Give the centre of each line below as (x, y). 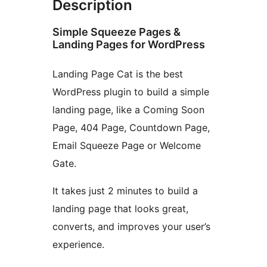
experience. (78, 245)
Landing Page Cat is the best (118, 74)
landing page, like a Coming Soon (128, 110)
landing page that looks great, (120, 209)
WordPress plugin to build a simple (131, 92)
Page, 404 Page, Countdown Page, (131, 128)
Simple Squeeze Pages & (117, 32)
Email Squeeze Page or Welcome (127, 146)
